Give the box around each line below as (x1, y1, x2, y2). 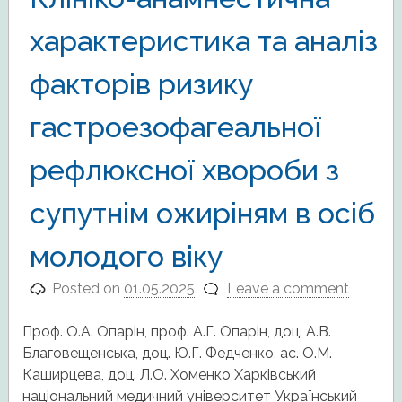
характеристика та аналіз (29, 24, 378, 58)
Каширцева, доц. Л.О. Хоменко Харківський (22, 366, 316, 384)
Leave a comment (226, 280, 349, 298)
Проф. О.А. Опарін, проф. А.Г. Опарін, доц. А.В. (22, 323, 331, 341)
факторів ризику (29, 67, 253, 101)
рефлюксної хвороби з (29, 153, 339, 188)
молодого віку (29, 240, 223, 274)
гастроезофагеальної (29, 110, 321, 144)
